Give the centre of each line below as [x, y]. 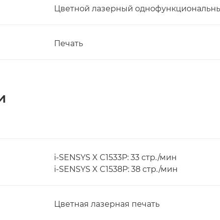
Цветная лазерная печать [107, 204]
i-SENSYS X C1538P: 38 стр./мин [116, 169]
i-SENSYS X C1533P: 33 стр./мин [115, 157]
